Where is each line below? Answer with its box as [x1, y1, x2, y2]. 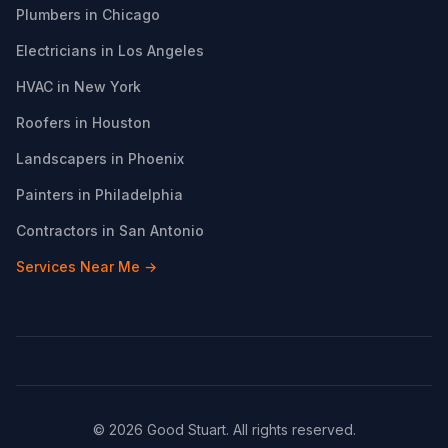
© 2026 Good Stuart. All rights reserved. [92, 421, 356, 438]
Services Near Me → [16, 258, 157, 275]
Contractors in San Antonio [16, 222, 204, 239]
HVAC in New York [16, 78, 141, 95]
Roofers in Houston [16, 114, 151, 131]
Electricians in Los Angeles [16, 42, 204, 59]
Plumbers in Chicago [16, 6, 160, 23]
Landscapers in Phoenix [16, 150, 184, 167]
